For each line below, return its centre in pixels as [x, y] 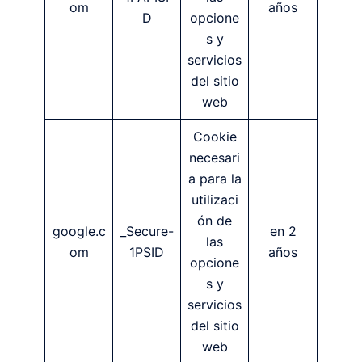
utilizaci [215, 199]
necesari [215, 157]
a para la [215, 178]
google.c [79, 231]
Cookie [215, 136]
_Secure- [147, 231]
